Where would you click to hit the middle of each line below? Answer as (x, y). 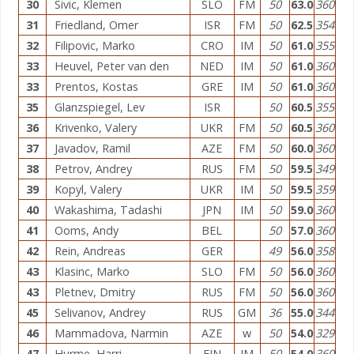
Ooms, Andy (86, 230)
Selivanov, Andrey (100, 312)
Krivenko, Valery (95, 127)
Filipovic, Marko (94, 45)
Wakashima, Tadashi (108, 209)
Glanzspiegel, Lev (99, 107)
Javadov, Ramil (92, 148)
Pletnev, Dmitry (94, 292)
